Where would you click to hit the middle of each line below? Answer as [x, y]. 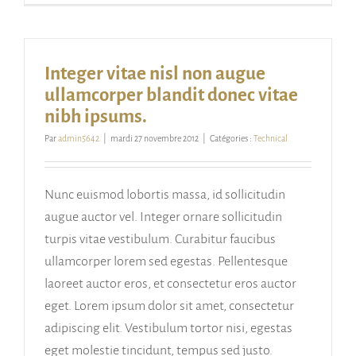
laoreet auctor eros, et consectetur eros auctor [170, 284]
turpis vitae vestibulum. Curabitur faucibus [160, 240]
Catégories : [232, 139]
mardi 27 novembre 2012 [155, 139]
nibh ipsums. [96, 117]
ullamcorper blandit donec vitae [171, 95]
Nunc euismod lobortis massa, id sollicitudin [165, 195]
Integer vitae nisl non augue [155, 74]
